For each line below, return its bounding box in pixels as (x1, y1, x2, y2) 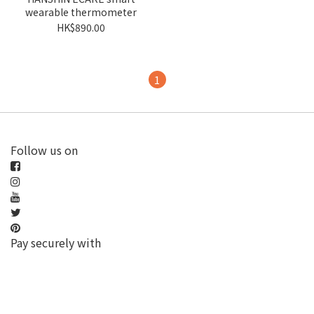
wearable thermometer (25, 5, 137, 19)
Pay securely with (11, 234, 101, 251)
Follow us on (11, 142, 78, 158)
